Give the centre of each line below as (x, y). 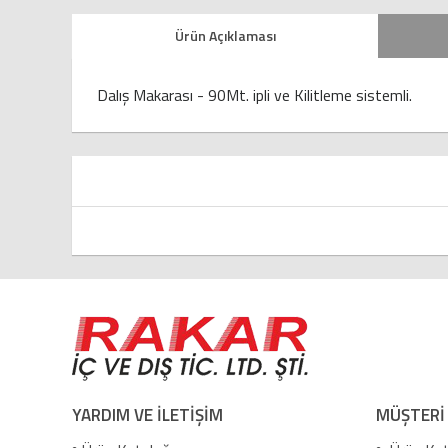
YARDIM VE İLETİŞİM (147, 415)
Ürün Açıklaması (225, 35)
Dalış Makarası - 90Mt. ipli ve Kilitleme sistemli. (254, 95)
